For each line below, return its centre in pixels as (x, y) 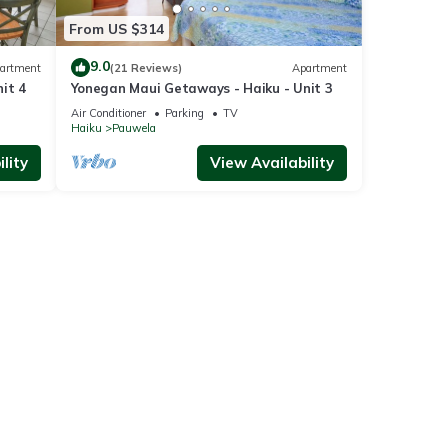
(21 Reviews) (145, 67)
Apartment (319, 67)
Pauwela (133, 128)
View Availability (272, 163)
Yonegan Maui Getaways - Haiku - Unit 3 (201, 88)
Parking (184, 113)
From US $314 (116, 28)
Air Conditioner (108, 113)
